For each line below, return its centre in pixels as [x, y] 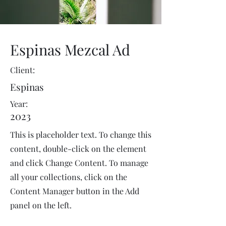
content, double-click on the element [78, 149]
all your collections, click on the [69, 177]
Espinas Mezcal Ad [70, 49]
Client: [22, 70]
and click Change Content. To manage [79, 163]
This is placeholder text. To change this [81, 134]
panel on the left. [41, 205]
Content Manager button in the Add [75, 191]
